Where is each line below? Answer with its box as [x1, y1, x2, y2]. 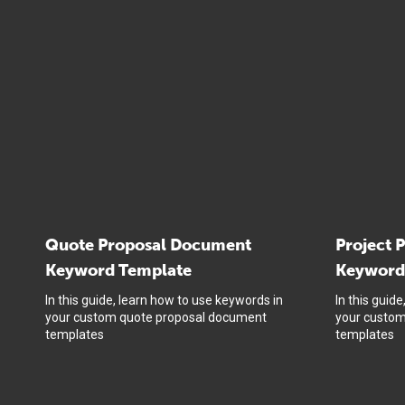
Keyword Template [45, 259, 192, 280]
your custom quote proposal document [45, 309, 267, 325]
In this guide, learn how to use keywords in [45, 292, 283, 307]
